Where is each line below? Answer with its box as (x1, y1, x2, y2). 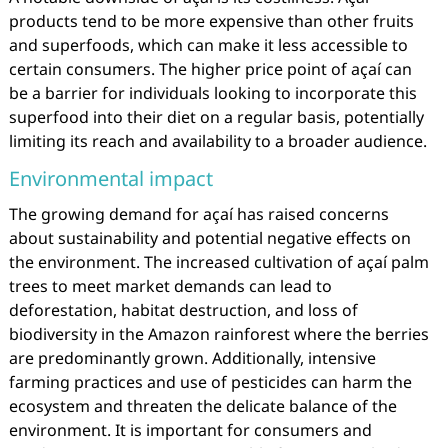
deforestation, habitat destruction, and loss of (8, 299, 358, 321)
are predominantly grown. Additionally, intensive (8, 347, 376, 369)
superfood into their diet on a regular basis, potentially (8, 106, 424, 128)
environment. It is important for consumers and (8, 419, 372, 441)
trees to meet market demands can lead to (8, 275, 332, 297)
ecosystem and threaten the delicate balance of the (8, 395, 397, 417)
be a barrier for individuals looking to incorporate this (8, 82, 417, 104)
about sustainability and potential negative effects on (8, 227, 411, 249)
